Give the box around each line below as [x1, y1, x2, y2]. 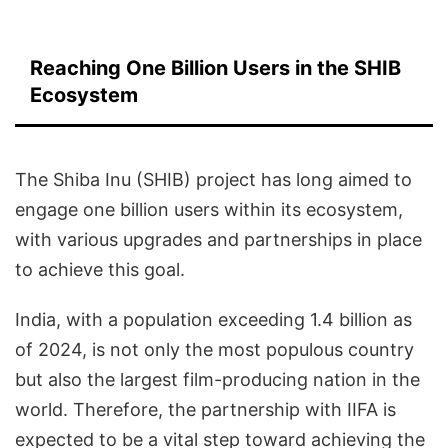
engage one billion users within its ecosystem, [15, 199, 403, 221]
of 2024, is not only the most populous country [15, 339, 414, 361]
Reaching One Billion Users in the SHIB [30, 56, 401, 81]
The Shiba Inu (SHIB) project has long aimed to [15, 169, 412, 191]
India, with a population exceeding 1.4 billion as [15, 309, 412, 331]
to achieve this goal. [15, 259, 185, 281]
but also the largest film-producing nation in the [15, 369, 420, 391]
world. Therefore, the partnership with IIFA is [15, 399, 396, 421]
